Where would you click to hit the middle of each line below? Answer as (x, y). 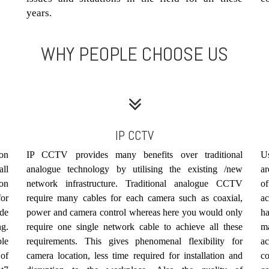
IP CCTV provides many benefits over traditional (134, 154)
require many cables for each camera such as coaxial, (134, 198)
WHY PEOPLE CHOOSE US (134, 54)
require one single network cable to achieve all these (134, 226)
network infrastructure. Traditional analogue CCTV (134, 183)
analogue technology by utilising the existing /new (134, 169)
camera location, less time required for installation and (134, 255)
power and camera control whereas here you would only (134, 212)
